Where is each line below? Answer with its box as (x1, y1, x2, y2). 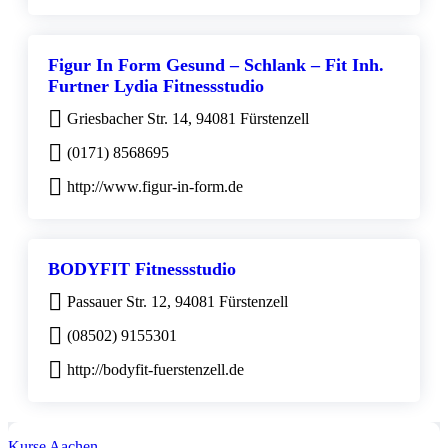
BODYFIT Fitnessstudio (48, 259, 236, 280)
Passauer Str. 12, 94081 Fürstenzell (67, 293, 288, 311)
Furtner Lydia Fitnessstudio (48, 76, 264, 97)
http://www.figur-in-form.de (67, 178, 243, 196)
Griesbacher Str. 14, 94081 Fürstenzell (67, 110, 309, 128)
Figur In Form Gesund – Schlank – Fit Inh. (48, 55, 384, 76)
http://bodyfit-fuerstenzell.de (67, 361, 244, 379)
